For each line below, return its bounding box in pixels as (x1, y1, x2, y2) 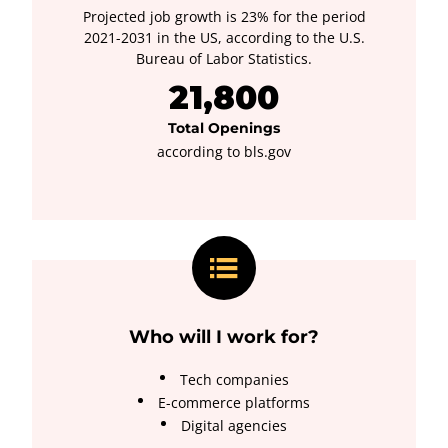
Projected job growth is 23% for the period (82, 7, 366, 26)
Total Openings (168, 119, 280, 137)
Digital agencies (181, 415, 287, 435)
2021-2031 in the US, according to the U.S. (83, 28, 365, 47)
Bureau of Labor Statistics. (136, 49, 312, 68)
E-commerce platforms (158, 392, 310, 412)
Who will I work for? (129, 326, 319, 348)
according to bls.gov (157, 142, 291, 161)
